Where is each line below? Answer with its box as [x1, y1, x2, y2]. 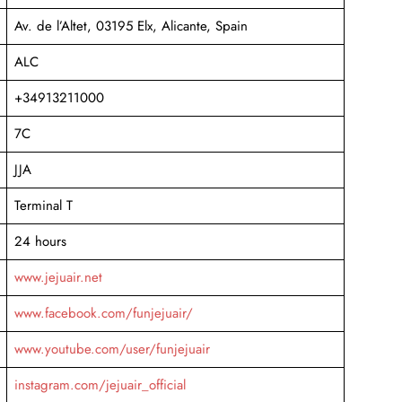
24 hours [13, 231, 66, 251]
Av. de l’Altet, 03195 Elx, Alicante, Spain [13, 15, 248, 36]
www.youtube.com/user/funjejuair [13, 338, 210, 359]
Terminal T [13, 195, 73, 215]
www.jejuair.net [13, 267, 102, 287]
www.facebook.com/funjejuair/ [13, 302, 193, 323]
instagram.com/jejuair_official [13, 374, 186, 395]
